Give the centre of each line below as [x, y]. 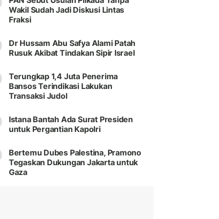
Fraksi [20, 20]
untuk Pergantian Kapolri [55, 129]
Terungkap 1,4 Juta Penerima [63, 77]
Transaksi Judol [38, 96]
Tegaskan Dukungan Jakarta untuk [73, 163]
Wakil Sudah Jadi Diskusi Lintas [66, 10]
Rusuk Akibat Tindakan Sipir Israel [72, 53]
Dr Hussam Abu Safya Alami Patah [72, 43]
